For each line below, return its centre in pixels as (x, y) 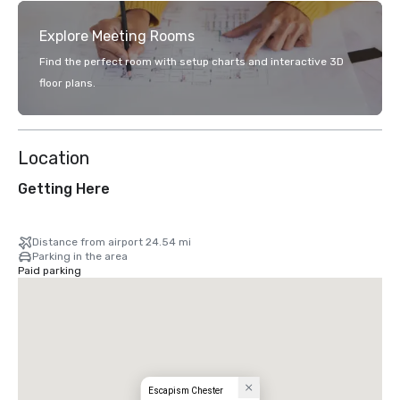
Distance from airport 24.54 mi (112, 242)
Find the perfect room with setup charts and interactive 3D (192, 62)
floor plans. (67, 83)
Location (54, 158)
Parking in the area (80, 256)
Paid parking (50, 271)
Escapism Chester (185, 391)
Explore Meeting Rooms (117, 36)
